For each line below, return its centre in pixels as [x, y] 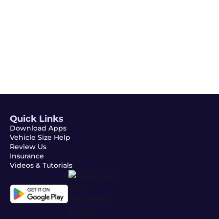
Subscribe [69, 58]
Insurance [27, 156]
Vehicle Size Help [40, 137]
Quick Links [37, 119]
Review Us [28, 147]
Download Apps [38, 128]
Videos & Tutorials [41, 165]
